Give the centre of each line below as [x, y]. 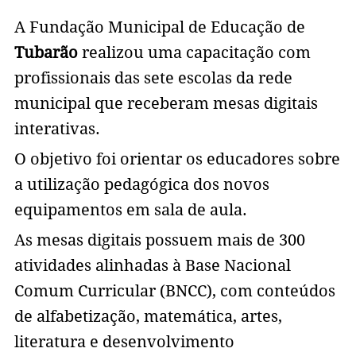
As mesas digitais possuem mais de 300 [159, 240]
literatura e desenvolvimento [124, 342]
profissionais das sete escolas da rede [153, 78]
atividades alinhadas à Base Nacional [152, 266]
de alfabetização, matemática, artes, [148, 317]
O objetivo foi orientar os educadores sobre [177, 159]
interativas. [57, 129]
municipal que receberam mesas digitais [166, 104]
